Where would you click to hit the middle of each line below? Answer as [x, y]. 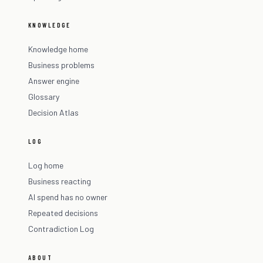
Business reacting [60, 181]
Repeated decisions [63, 213]
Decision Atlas [53, 113]
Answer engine [54, 81]
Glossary [44, 97]
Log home [46, 166]
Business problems [61, 65]
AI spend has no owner [68, 197]
